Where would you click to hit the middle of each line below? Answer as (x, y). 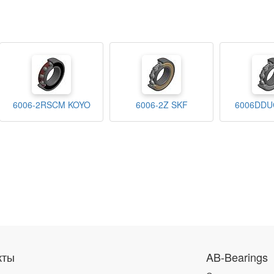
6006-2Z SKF (161, 105)
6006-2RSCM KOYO (51, 105)
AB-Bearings (237, 257)
